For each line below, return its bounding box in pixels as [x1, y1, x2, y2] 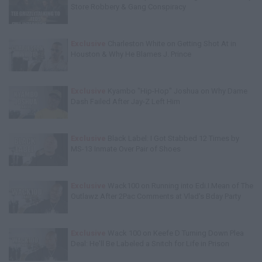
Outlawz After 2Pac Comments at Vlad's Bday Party [71, 192, 241, 201]
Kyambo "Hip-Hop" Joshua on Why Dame [106, 87, 247, 95]
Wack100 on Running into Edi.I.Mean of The [106, 181, 253, 190]
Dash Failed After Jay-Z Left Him [71, 97, 180, 106]
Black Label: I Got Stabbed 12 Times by [106, 134, 239, 143]
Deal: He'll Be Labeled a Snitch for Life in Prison [71, 239, 229, 248]
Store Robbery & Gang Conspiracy [71, 2, 186, 11]
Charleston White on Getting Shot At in [106, 39, 236, 48]
